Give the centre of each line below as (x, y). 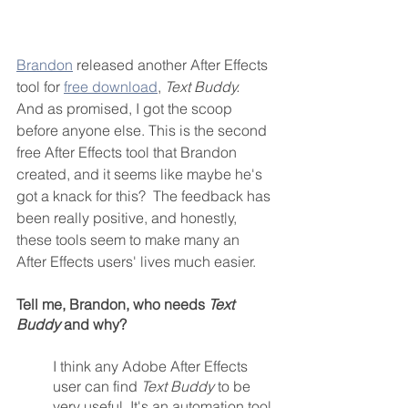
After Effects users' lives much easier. (138, 261)
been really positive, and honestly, (128, 217)
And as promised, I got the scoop (126, 108)
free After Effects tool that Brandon (128, 152)
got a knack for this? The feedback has (145, 195)
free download (111, 86)
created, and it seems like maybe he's (141, 173)
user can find (97, 386)
